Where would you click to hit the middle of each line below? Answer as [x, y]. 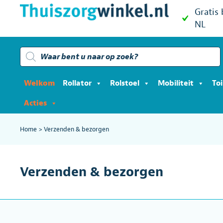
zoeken [32, 58]
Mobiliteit [176, 83]
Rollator [77, 83]
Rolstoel [125, 83]
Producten [37, 50]
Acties [35, 103]
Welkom [39, 83]
